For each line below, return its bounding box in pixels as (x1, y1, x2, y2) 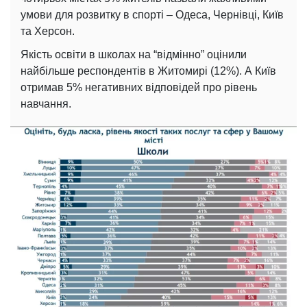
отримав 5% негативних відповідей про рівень (21, 82, 257, 94)
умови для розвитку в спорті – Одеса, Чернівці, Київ (21, 9, 284, 21)
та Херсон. (21, 25, 75, 38)
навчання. (21, 98, 71, 110)
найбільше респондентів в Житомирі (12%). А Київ (21, 65, 276, 77)
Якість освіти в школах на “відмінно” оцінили (21, 49, 247, 61)
